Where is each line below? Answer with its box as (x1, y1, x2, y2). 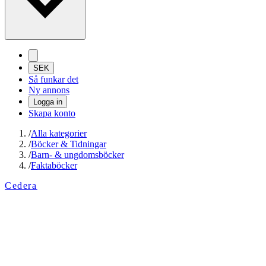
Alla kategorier (31, 128, 87, 139)
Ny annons (28, 85, 69, 96)
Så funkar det (28, 74, 78, 85)
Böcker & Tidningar (31, 139, 106, 150)
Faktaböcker (31, 160, 77, 171)
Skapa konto (28, 108, 75, 119)
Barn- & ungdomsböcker (31, 150, 124, 160)
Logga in (33, 97, 62, 107)
